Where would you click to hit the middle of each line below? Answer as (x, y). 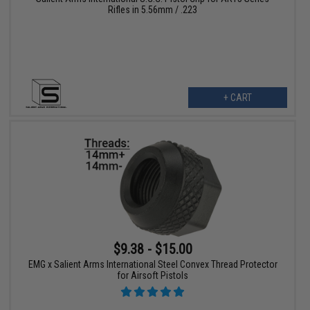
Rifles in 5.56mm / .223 (153, 9)
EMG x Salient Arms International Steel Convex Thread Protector (153, 265)
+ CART (237, 97)
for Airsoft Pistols (153, 276)
